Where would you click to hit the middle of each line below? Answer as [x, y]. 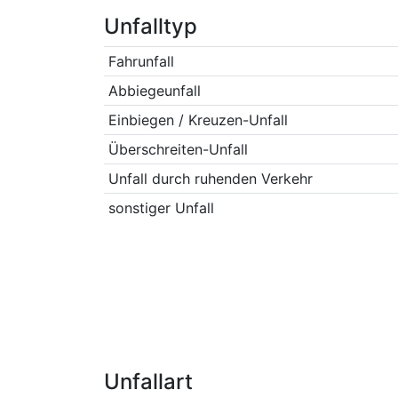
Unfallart [148, 382]
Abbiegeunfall [154, 91]
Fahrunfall [141, 61]
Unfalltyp [151, 26]
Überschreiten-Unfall [178, 149]
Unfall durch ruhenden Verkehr [210, 179]
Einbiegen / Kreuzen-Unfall [198, 120]
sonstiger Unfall [161, 208]
